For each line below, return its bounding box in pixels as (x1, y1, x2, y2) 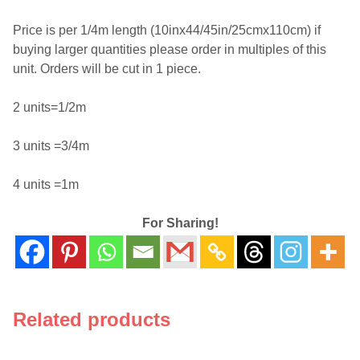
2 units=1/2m (13, 100, 86, 114)
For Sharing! (141, 215, 219, 230)
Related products (13, 308, 170, 330)
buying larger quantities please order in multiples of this (13, 42, 326, 56)
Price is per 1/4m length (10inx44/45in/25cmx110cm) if (13, 22, 321, 37)
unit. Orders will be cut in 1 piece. (13, 61, 201, 76)
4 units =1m (13, 177, 79, 191)
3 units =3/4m (13, 138, 89, 153)
